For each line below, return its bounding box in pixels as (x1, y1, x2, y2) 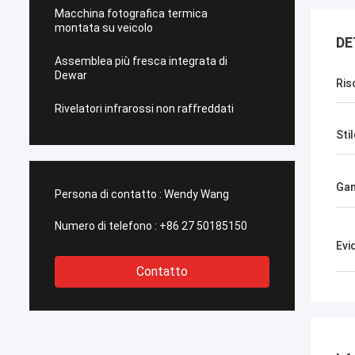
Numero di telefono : (55, 219, 157, 232)
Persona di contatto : (55, 188, 162, 200)
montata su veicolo (55, 21, 153, 34)
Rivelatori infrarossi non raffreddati (55, 102, 234, 115)
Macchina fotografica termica (55, 7, 208, 20)
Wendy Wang (164, 188, 229, 200)
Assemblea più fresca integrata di (55, 55, 227, 67)
